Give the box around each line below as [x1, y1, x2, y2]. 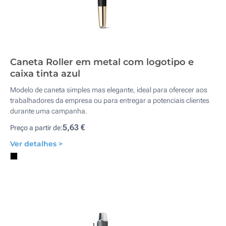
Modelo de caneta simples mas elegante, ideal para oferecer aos [10, 86, 207, 94]
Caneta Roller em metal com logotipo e [10, 56, 194, 68]
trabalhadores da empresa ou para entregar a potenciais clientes [10, 96, 209, 104]
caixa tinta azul [10, 68, 80, 79]
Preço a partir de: [10, 124, 63, 132]
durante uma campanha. [10, 107, 89, 115]
